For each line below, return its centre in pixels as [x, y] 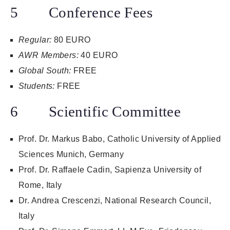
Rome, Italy [40, 185]
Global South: [46, 71]
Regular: [35, 40]
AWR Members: [49, 55]
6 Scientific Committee [96, 112]
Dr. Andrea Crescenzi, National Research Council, [115, 201]
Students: [37, 86]
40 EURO [98, 55]
